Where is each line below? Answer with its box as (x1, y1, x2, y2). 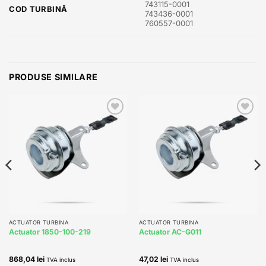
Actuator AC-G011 (138, 227, 201, 237)
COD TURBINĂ (9, 4, 68, 14)
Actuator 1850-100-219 (8, 227, 91, 237)
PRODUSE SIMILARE (9, 72, 98, 83)
